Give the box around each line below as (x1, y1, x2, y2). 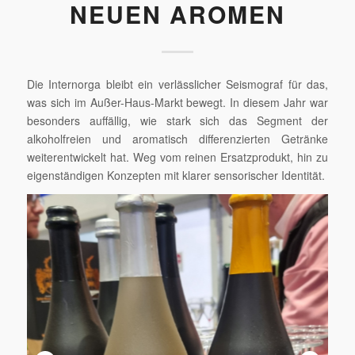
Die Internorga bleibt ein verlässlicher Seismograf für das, (26, 75, 329, 92)
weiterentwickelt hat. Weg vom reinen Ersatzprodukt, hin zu (26, 148, 329, 165)
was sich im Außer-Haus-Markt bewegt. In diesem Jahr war (26, 94, 329, 110)
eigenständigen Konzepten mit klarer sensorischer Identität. (26, 166, 325, 183)
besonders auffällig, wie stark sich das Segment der (26, 112, 329, 128)
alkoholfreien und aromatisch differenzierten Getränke (26, 130, 329, 147)
